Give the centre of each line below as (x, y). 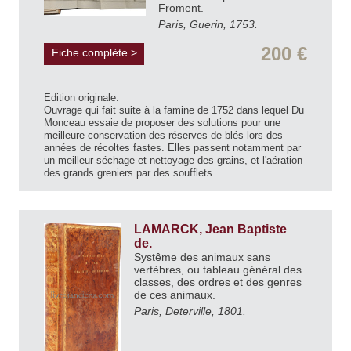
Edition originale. (81, 98)
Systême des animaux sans (202, 257)
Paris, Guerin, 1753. (208, 24)
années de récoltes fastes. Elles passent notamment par (172, 148)
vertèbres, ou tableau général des (218, 270)
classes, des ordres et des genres (218, 282)
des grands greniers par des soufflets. (130, 173)
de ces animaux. (176, 295)
